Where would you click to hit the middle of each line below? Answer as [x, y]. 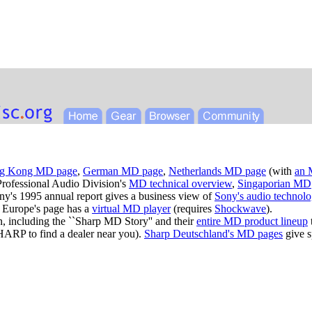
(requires [193, 209]
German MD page [123, 171]
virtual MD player [131, 209]
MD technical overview [180, 184]
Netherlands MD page [217, 171]
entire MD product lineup [252, 221]
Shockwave [240, 209]
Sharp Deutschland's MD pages [213, 234]
